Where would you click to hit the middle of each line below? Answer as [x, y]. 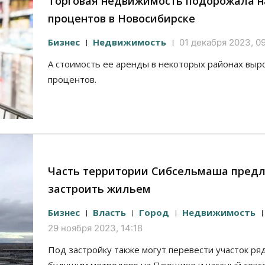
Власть [109, 213]
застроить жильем [99, 189]
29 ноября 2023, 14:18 [95, 228]
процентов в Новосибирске [122, 19]
